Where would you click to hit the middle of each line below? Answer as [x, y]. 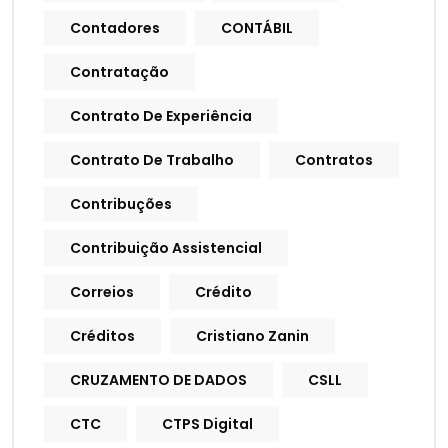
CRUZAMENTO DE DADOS [158, 380]
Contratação [119, 72]
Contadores [115, 28]
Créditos [102, 336]
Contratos [334, 160]
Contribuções [121, 204]
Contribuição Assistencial [166, 248]
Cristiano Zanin [252, 336]
